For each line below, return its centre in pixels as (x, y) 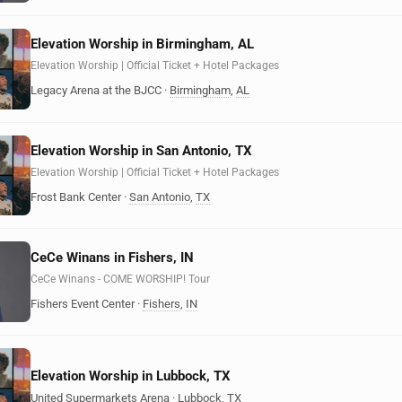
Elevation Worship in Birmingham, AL (142, 44)
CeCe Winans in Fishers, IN (112, 257)
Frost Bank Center (76, 197)
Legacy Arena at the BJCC (96, 91)
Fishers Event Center (83, 303)
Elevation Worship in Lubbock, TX (131, 376)
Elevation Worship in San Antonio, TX (141, 150)
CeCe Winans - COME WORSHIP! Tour (120, 279)
